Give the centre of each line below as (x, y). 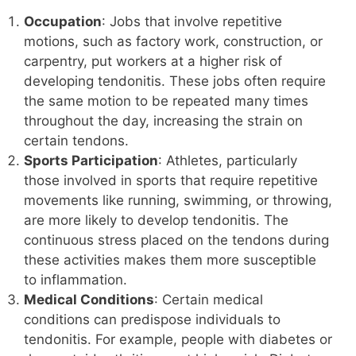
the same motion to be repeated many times (166, 101)
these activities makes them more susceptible (170, 260)
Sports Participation (91, 161)
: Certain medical (209, 300)
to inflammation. (75, 280)
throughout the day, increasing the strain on (163, 121)
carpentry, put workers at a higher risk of (153, 62)
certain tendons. (76, 141)
